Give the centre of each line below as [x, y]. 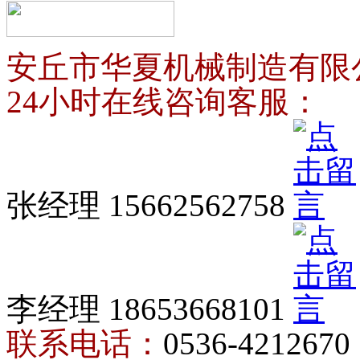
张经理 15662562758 [150, 205]
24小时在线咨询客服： [164, 102]
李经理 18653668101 [150, 309]
